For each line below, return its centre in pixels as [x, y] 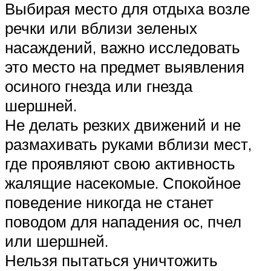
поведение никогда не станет [109, 202]
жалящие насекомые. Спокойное [123, 183]
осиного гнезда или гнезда [99, 86]
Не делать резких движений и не [123, 125]
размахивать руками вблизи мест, [128, 144]
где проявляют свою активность [120, 164]
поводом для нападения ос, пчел [123, 222]
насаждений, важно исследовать [122, 47]
